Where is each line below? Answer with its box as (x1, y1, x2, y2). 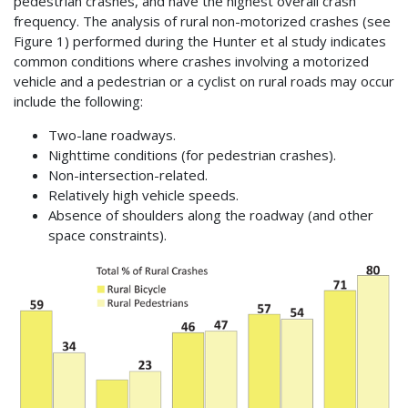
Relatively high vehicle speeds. (47, 186, 239, 205)
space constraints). (47, 226, 167, 245)
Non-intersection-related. (47, 166, 208, 185)
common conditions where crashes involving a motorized (14, 52, 369, 71)
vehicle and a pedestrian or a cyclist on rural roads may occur (14, 72, 394, 91)
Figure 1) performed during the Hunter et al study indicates (14, 32, 386, 51)
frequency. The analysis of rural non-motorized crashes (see (14, 12, 391, 31)
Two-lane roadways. (47, 126, 176, 145)
